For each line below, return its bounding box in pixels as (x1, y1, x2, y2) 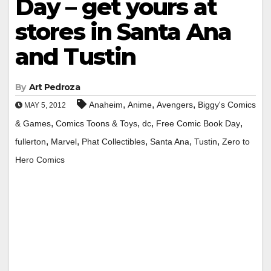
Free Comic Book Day (156, 118, 240, 128)
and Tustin (15, 42, 136, 71)
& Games (15, 118, 51, 128)
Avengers (157, 99, 193, 109)
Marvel (51, 136, 77, 146)
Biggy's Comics (198, 99, 256, 109)
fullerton (15, 136, 46, 146)
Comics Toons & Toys (56, 118, 137, 128)
